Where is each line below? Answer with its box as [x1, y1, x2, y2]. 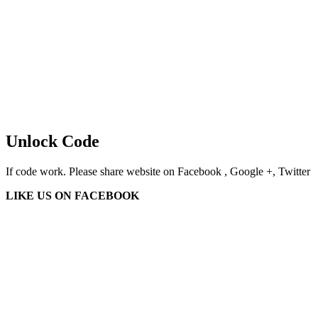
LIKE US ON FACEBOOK [6, 189, 139, 202]
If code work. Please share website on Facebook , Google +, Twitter [6, 165, 310, 177]
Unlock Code [6, 131, 99, 150]
